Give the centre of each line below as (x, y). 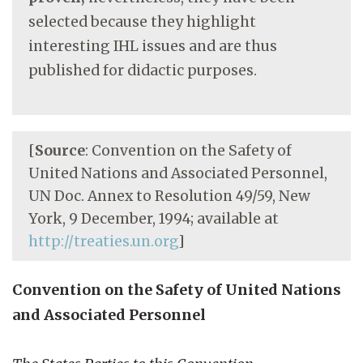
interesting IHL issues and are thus (153, 46)
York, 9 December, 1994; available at (154, 218)
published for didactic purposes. (143, 70)
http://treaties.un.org (103, 241)
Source (60, 150)
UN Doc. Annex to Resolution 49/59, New (169, 196)
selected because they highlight (142, 21)
